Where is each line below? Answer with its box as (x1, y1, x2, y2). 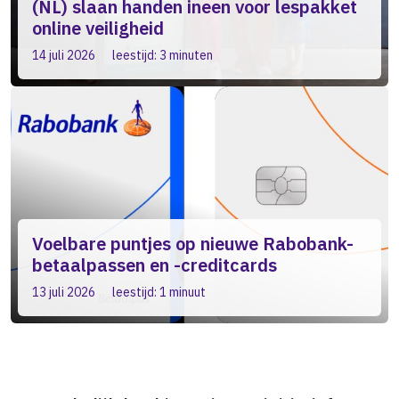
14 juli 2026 (32, 47, 95, 63)
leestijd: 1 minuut (110, 284, 206, 300)
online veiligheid (32, 16, 164, 40)
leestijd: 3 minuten (110, 47, 213, 63)
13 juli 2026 (32, 284, 95, 300)
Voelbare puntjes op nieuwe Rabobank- (32, 232, 354, 256)
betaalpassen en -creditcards (32, 253, 277, 277)
